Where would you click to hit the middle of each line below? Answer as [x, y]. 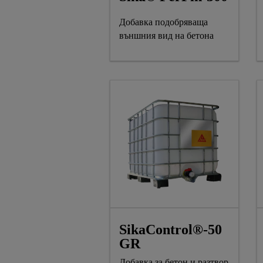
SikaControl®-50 [171, 230]
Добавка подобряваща [163, 22]
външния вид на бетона [166, 35]
